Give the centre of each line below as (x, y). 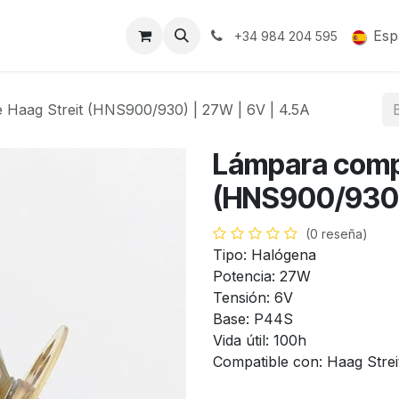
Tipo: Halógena (265, 255)
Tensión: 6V (253, 298)
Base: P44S (253, 319)
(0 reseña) (337, 234)
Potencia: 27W (262, 277)
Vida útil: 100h (260, 341)
